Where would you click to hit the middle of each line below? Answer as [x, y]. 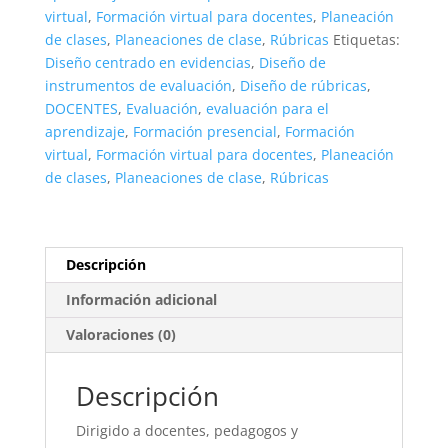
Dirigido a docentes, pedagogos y [186, 430]
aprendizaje [84, 131]
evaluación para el [267, 108]
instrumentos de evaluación [138, 85]
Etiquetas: [366, 39]
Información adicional [141, 299]
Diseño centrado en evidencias [147, 62]
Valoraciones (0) [120, 334]
